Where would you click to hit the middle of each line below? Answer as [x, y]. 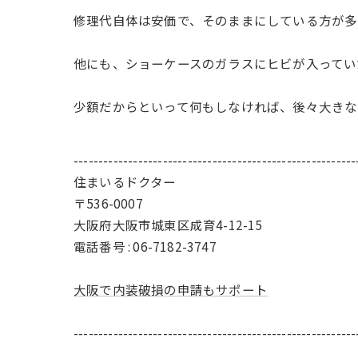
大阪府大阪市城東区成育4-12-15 [168, 225]
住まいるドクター [125, 181]
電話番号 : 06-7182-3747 [145, 246]
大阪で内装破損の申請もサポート [171, 289]
